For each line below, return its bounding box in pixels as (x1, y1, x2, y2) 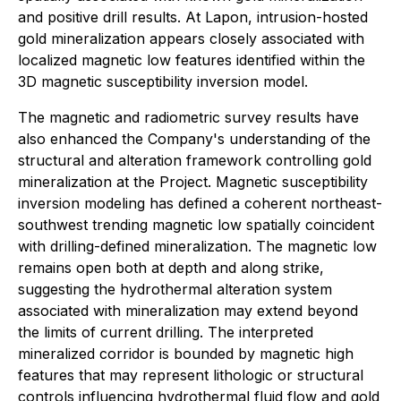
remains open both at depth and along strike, (18, 259, 324, 277)
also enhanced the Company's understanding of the (18, 130, 371, 148)
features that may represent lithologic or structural (18, 366, 363, 384)
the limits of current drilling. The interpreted (18, 323, 313, 341)
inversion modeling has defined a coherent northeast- (18, 194, 382, 212)
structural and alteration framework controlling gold (18, 151, 371, 169)
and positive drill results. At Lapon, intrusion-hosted (18, 8, 368, 26)
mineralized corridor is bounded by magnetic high (18, 345, 354, 363)
